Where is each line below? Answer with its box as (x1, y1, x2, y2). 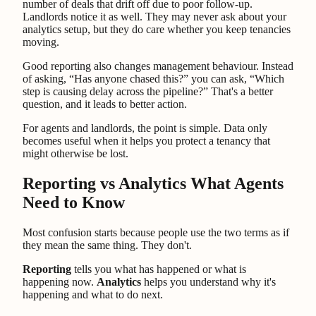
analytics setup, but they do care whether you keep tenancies (23, 23, 291, 36)
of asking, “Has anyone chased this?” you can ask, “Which (23, 73, 284, 85)
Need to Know (23, 193, 125, 212)
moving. (23, 36, 59, 49)
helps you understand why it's (141, 276, 276, 288)
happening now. (23, 276, 97, 288)
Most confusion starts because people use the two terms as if (23, 226, 289, 239)
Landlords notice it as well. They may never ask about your (23, 11, 286, 23)
